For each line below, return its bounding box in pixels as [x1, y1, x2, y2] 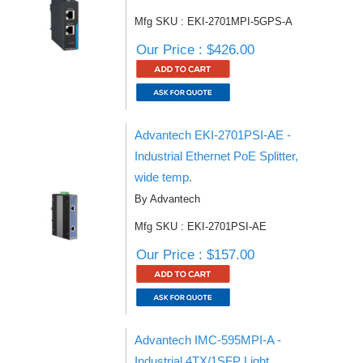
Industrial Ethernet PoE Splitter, [135, 149, 298, 163]
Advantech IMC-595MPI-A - [135, 333, 281, 347]
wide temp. [135, 170, 192, 184]
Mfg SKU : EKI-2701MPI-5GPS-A [135, 15, 293, 28]
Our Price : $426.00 [136, 42, 254, 58]
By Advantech [135, 193, 200, 205]
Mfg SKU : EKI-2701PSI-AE [135, 220, 267, 233]
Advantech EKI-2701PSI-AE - [135, 128, 291, 142]
